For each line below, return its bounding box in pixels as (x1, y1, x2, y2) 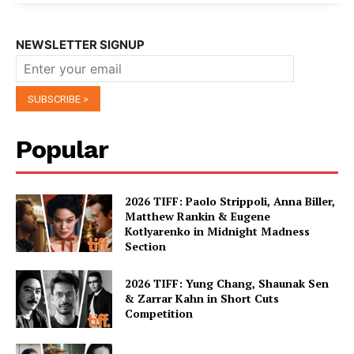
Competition (125, 306, 194, 322)
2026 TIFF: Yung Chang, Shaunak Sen (125, 276, 330, 292)
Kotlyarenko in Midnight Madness (125, 224, 311, 239)
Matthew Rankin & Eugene (125, 209, 271, 224)
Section (125, 239, 167, 254)
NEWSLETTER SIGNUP (16, 37, 145, 53)
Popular (16, 134, 108, 165)
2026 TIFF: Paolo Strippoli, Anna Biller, (125, 194, 336, 209)
